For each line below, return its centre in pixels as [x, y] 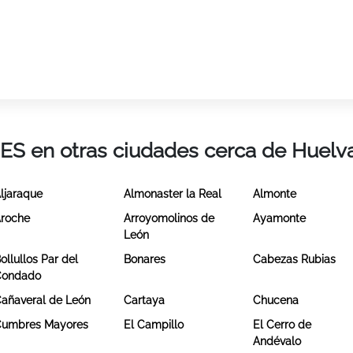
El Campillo [153, 324]
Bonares [144, 259]
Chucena [276, 300]
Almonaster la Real [172, 193]
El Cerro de [282, 324]
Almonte [275, 193]
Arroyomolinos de [169, 218]
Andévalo [277, 341]
